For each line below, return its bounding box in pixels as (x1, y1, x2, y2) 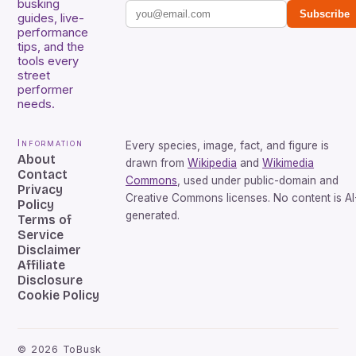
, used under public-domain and (177, 173, 339, 187)
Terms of (17, 211, 72, 227)
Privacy (17, 181, 64, 197)
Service (17, 226, 64, 242)
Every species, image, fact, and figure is (126, 138, 330, 152)
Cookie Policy (17, 287, 100, 303)
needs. (17, 96, 56, 111)
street (17, 68, 51, 83)
